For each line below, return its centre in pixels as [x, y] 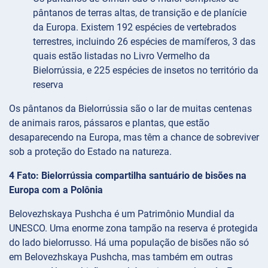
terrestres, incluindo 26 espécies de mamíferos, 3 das [144, 41]
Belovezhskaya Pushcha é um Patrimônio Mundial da [122, 214]
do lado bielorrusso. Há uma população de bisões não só [129, 242]
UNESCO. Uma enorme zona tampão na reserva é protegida [133, 228]
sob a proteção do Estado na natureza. [90, 151]
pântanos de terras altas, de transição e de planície [140, 13]
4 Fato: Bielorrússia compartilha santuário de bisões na [128, 175]
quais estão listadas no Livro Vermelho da [121, 56]
